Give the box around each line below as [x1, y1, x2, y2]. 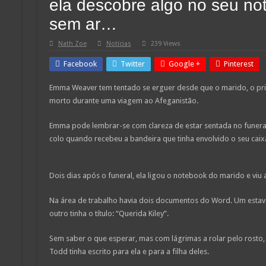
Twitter [120, 59, 145, 68]
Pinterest [223, 59, 254, 68]
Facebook [63, 59, 97, 68]
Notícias [106, 39, 131, 47]
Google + [168, 59, 200, 68]
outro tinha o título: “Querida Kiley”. [49, 208, 169, 218]
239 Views [150, 39, 180, 47]
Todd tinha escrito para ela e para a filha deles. [49, 246, 209, 256]
